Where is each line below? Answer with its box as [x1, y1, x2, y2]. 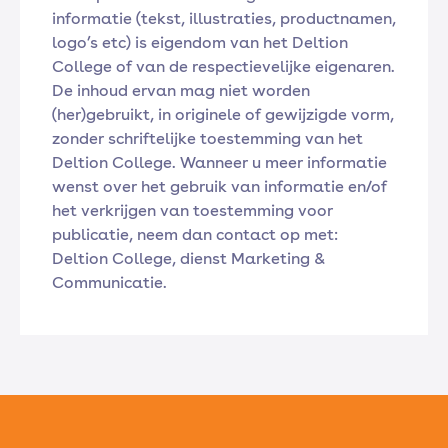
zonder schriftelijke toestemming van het [52, 129, 363, 148]
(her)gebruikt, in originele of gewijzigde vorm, [52, 105, 394, 124]
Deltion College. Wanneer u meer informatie [52, 153, 387, 172]
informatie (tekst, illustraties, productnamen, [52, 9, 396, 28]
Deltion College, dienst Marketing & [52, 249, 325, 268]
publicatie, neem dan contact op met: [52, 225, 338, 244]
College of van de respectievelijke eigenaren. [52, 57, 395, 76]
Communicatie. [52, 273, 167, 292]
